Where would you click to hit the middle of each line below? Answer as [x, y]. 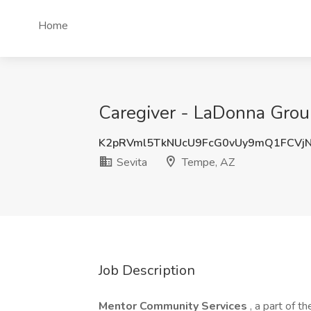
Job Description [147, 270]
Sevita [131, 162]
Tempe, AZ [207, 162]
